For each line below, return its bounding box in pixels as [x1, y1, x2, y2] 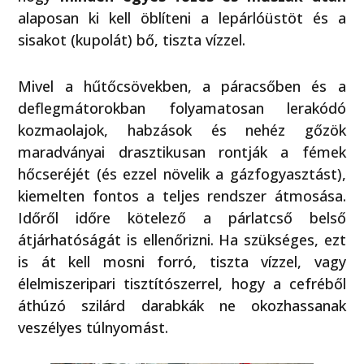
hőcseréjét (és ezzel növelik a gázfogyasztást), [18, 163, 346, 184]
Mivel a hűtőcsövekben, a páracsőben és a [18, 76, 346, 96]
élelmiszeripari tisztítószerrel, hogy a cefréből [18, 273, 346, 293]
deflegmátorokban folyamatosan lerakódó [18, 97, 346, 118]
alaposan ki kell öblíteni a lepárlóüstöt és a [18, 7, 346, 28]
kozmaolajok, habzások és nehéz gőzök [18, 119, 346, 140]
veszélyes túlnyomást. [18, 317, 169, 337]
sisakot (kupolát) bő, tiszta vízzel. [18, 29, 246, 50]
